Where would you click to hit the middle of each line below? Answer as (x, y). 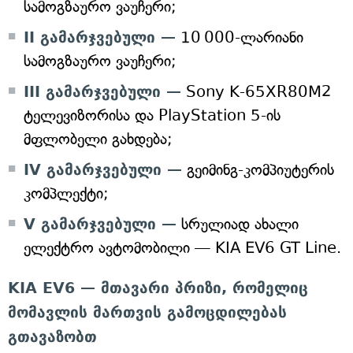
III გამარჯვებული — (102, 91)
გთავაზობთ (52, 336)
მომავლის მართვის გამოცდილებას (147, 312)
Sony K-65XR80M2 (256, 92)
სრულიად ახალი (238, 224)
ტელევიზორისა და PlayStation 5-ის (152, 115)
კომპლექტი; (66, 193)
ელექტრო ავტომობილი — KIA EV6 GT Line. (182, 248)
